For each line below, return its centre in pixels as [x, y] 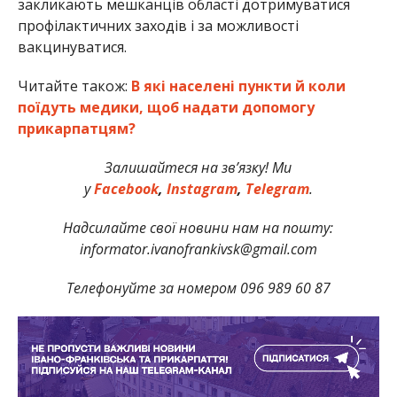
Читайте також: [74, 86]
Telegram [277, 188]
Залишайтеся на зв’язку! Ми [198, 167]
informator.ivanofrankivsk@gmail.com [198, 249]
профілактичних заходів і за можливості [158, 25]
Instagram [202, 188]
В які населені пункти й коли [238, 86]
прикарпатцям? [76, 128]
